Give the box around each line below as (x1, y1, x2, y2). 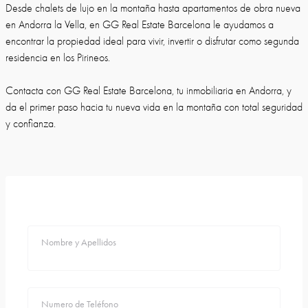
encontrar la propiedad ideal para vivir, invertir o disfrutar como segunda (5, 35, 299, 47)
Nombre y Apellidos (41, 236, 116, 248)
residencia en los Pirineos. (5, 52, 110, 64)
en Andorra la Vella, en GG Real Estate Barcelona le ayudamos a (5, 19, 274, 31)
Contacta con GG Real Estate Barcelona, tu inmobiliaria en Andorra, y (5, 85, 291, 97)
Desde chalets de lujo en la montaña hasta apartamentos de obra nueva (5, 2, 300, 14)
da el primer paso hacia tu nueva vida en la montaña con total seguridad (5, 101, 302, 113)
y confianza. (5, 118, 56, 130)
